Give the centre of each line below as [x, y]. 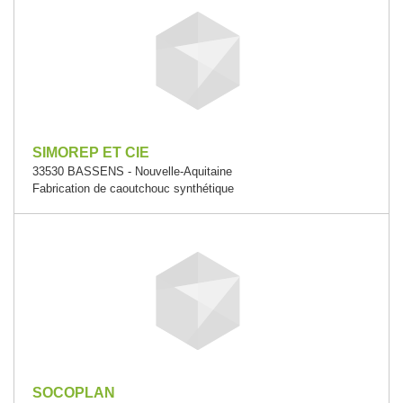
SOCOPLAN [74, 392]
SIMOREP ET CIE [91, 152]
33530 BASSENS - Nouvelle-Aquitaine [132, 171]
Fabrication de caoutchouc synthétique [133, 188]
